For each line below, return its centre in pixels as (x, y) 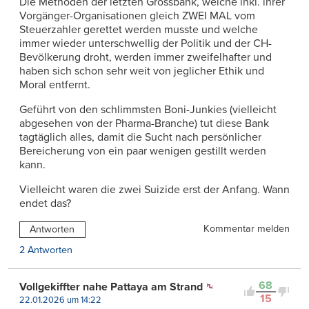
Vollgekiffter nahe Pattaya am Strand (111, 287)
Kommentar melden (247, 228)
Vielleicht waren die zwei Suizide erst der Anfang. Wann (154, 189)
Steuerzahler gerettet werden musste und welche (139, 29)
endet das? (45, 203)
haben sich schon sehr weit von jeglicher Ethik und (142, 71)
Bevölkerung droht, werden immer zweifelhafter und (146, 57)
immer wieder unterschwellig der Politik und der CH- (146, 43)
